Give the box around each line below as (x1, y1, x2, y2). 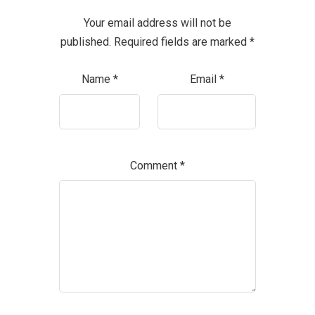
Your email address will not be (84, 16, 231, 30)
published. (60, 35, 111, 49)
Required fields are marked (114, 35, 250, 49)
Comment (130, 158, 180, 172)
